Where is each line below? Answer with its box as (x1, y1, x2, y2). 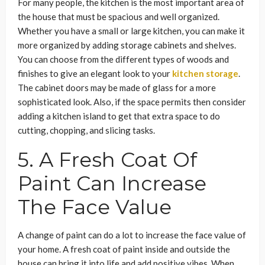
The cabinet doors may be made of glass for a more (18, 82, 216, 93)
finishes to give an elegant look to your (18, 68, 172, 79)
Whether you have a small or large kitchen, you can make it (18, 25, 245, 37)
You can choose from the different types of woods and (18, 54, 229, 65)
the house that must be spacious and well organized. (18, 11, 219, 22)
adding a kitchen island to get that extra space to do (18, 111, 220, 122)
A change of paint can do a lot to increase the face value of (18, 230, 246, 241)
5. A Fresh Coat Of (18, 147, 197, 173)
